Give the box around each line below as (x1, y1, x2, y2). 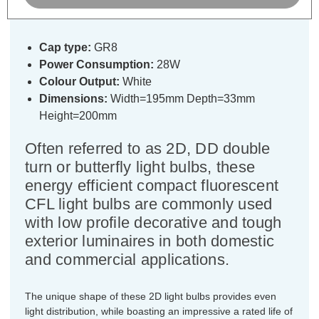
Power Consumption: (39, 58, 154, 70)
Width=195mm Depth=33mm (108, 92, 255, 105)
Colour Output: (39, 75, 120, 88)
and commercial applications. (25, 250, 229, 268)
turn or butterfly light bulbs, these (25, 157, 255, 176)
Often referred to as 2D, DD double (25, 139, 271, 157)
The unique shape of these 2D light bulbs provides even (25, 290, 276, 302)
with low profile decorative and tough (25, 213, 282, 231)
